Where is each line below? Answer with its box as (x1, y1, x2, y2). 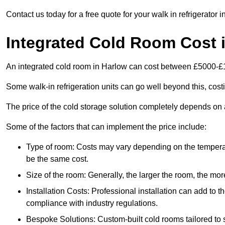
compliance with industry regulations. (26, 199, 158, 208)
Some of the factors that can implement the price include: (6, 123, 206, 132)
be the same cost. (26, 155, 88, 164)
